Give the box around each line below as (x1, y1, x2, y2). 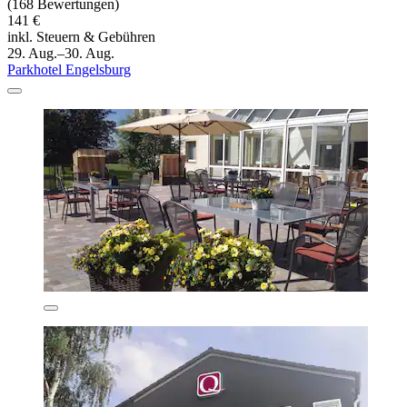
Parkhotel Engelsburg (7, 62, 131, 78)
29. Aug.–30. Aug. (7, 45, 114, 62)
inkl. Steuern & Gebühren (7, 29, 155, 45)
